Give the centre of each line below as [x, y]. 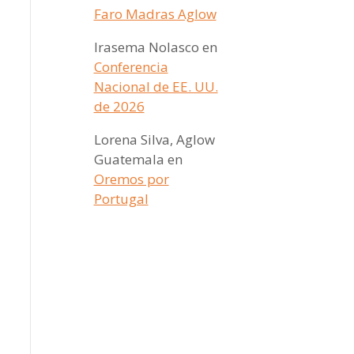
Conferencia [131, 67]
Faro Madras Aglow [155, 14]
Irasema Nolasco [146, 47]
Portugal [121, 199]
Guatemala [129, 159]
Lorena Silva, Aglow [154, 139]
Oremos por [131, 179]
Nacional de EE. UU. [156, 87]
